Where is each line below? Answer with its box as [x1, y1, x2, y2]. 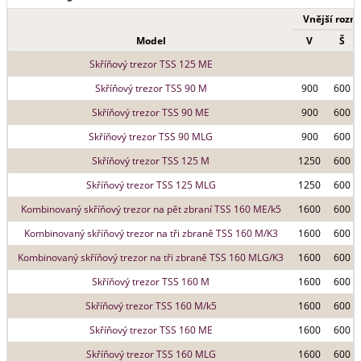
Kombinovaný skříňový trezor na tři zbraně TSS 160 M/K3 [23, 226, 278, 240]
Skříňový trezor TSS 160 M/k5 [85, 299, 217, 313]
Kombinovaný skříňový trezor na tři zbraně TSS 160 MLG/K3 [18, 251, 284, 264]
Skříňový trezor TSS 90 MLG [89, 130, 213, 143]
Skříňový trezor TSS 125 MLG [85, 178, 216, 192]
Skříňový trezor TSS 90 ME [92, 106, 210, 119]
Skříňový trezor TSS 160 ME [89, 323, 213, 337]
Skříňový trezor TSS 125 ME [89, 57, 213, 71]
